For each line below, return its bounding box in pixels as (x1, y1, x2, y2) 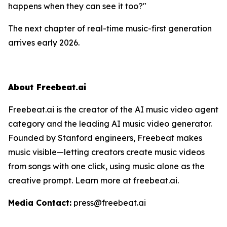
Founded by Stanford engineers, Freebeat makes (8, 132, 202, 143)
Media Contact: (8, 197, 71, 208)
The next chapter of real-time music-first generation (8, 23, 212, 33)
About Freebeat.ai (8, 82, 86, 92)
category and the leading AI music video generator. (8, 118, 212, 129)
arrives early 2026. (8, 37, 80, 48)
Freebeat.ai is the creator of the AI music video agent (8, 104, 218, 115)
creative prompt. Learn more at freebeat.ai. (8, 175, 179, 185)
